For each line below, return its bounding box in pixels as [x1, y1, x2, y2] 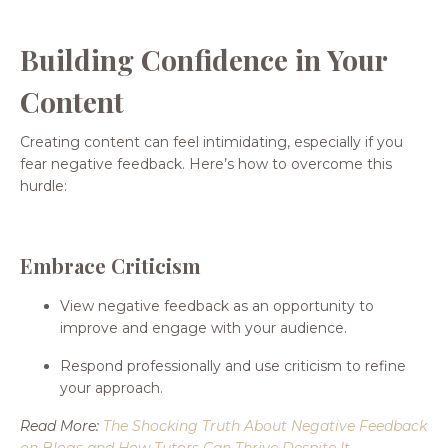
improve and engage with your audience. [60, 318, 347, 337]
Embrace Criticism [20, 251, 201, 279]
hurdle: [20, 176, 67, 195]
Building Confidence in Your [20, 40, 387, 78]
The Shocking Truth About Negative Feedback [103, 416, 427, 435]
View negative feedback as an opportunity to [60, 296, 374, 315]
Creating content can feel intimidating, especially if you [20, 132, 403, 151]
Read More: [20, 416, 103, 435]
